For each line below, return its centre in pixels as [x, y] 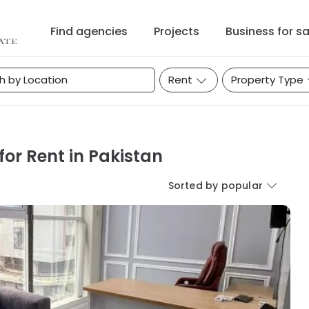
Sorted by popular [215, 186]
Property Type [267, 80]
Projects [177, 31]
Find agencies [89, 31]
